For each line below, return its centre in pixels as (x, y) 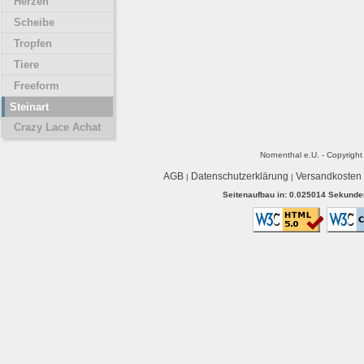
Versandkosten (328, 176)
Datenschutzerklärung (239, 176)
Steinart (29, 107)
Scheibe (34, 22)
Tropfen (33, 43)
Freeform (37, 86)
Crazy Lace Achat (57, 127)
